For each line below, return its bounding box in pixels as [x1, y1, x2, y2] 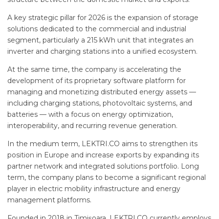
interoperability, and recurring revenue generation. [7, 121, 177, 130]
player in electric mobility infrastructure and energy [7, 184, 180, 193]
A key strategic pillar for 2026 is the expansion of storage [7, 13, 198, 22]
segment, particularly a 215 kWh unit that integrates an [7, 35, 194, 44]
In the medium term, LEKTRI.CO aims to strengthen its [7, 139, 197, 148]
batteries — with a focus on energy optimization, [7, 109, 173, 119]
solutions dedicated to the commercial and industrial [7, 24, 186, 33]
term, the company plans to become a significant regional [7, 173, 206, 182]
